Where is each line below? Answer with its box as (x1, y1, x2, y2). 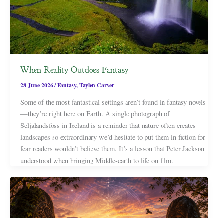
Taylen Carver (79, 81, 114, 90)
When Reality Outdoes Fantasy (20, 63, 128, 75)
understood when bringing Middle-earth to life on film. (20, 155, 173, 165)
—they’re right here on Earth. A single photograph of (20, 109, 170, 118)
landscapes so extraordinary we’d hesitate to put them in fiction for (20, 132, 205, 142)
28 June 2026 (20, 81, 54, 90)
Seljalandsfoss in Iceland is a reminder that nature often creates (20, 120, 196, 130)
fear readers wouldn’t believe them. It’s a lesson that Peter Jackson (20, 144, 204, 153)
